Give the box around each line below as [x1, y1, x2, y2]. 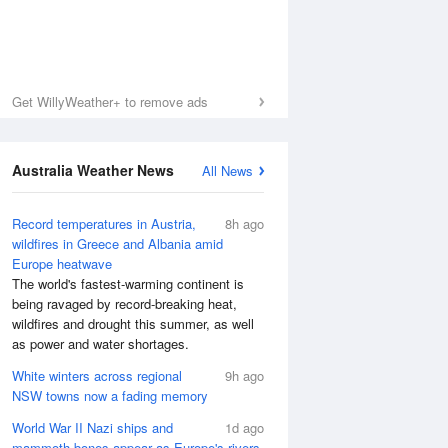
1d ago [225, 418, 264, 437]
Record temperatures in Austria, [12, 214, 196, 233]
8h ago [225, 214, 264, 233]
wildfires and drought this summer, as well [12, 314, 254, 333]
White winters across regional [12, 366, 182, 385]
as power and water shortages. [12, 334, 189, 353]
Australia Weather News [12, 160, 174, 180]
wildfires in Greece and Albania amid [12, 234, 223, 253]
